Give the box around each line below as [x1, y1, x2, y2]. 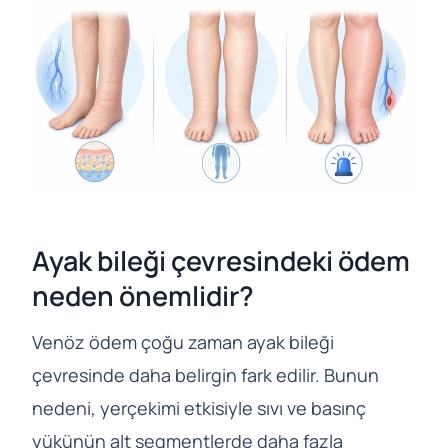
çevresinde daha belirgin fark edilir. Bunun [32, 363, 379, 388]
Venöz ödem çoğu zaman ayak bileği [32, 330, 334, 355]
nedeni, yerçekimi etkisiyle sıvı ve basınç [32, 396, 366, 421]
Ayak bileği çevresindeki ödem [32, 241, 410, 279]
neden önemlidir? [32, 276, 254, 314]
